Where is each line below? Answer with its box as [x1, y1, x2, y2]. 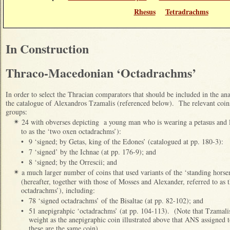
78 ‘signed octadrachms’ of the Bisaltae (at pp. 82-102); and [29, 196, 203, 205]
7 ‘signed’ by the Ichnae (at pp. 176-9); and [29, 147, 156, 157]
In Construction [6, 40, 89, 57]
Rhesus [133, 6, 156, 17]
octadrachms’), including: [21, 185, 95, 195]
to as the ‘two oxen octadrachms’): [21, 126, 124, 136]
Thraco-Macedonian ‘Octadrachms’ [6, 64, 200, 82]
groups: [6, 107, 27, 117]
